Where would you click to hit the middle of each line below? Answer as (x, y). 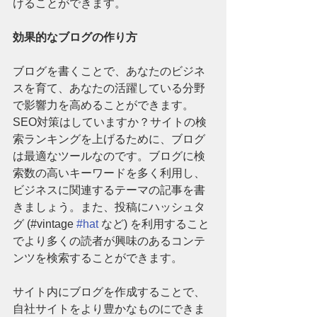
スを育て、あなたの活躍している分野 (109, 88)
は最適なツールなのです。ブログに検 (109, 156)
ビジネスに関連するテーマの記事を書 (109, 190)
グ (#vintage (45, 224)
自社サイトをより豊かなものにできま (109, 309)
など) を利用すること (154, 224)
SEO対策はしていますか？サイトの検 (110, 122)
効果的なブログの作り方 (75, 38)
